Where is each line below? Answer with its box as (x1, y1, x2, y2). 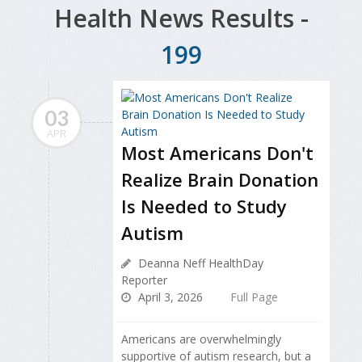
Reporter (121, 271, 167, 288)
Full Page (230, 288, 278, 305)
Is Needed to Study (121, 193, 287, 218)
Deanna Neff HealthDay (135, 255, 263, 271)
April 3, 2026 (135, 288, 203, 305)
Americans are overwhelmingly (121, 330, 281, 347)
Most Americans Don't (121, 140, 314, 165)
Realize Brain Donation (121, 166, 318, 192)
